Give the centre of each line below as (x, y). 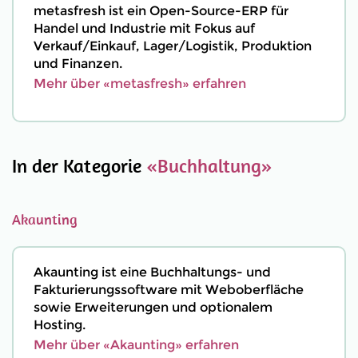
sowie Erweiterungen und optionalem (153, 307)
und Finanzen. (78, 64)
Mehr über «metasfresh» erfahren (140, 84)
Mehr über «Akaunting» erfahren (136, 345)
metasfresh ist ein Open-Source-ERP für (161, 11)
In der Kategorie (79, 165)
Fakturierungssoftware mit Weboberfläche (169, 290)
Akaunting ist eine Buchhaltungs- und (152, 272)
